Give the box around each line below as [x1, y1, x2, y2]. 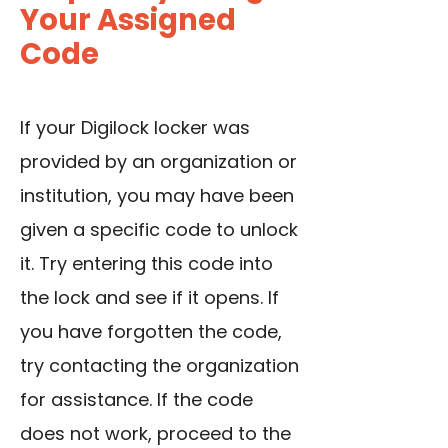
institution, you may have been [20, 183, 294, 209]
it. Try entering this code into [20, 251, 273, 277]
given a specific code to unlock [20, 217, 298, 243]
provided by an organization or [20, 149, 297, 175]
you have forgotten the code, [20, 319, 282, 345]
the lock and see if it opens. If [20, 285, 279, 311]
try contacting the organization [20, 353, 299, 379]
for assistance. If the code [20, 387, 253, 413]
